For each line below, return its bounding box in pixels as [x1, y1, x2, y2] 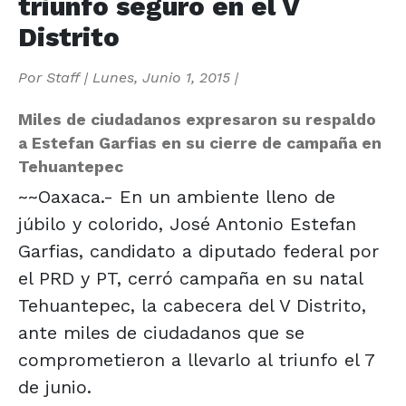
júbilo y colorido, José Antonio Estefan [18, 212, 356, 235]
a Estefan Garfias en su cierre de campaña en [18, 133, 382, 152]
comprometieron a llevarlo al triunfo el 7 [18, 348, 374, 371]
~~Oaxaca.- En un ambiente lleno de [18, 185, 335, 208]
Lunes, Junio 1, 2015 [92, 68, 230, 86]
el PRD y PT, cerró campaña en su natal [18, 266, 362, 289]
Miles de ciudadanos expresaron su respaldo [18, 110, 376, 129]
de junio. [18, 375, 92, 398]
